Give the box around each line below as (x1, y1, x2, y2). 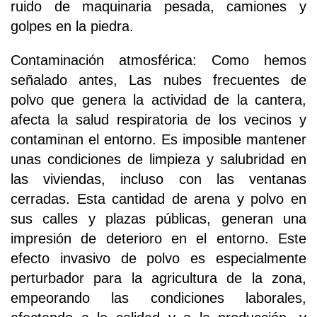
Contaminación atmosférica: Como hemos (11, 52, 306, 69)
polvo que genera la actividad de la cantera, (11, 92, 306, 108)
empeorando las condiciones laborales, (11, 290, 306, 306)
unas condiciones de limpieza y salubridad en (11, 151, 306, 168)
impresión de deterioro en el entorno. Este (11, 231, 306, 247)
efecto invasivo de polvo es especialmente (11, 250, 306, 267)
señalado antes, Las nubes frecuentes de (11, 72, 306, 88)
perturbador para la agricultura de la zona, (11, 270, 306, 287)
